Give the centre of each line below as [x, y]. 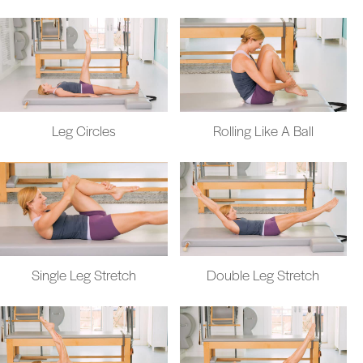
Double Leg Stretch [263, 275]
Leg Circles [83, 131]
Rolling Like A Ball [263, 131]
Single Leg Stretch [83, 275]
